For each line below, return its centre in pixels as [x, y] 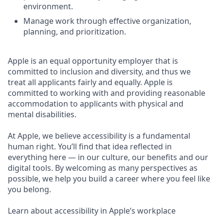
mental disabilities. [42, 114]
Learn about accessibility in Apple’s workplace [92, 211]
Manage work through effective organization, [107, 21]
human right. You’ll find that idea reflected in [90, 146]
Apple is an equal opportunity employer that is [93, 61]
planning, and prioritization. [75, 32]
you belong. [29, 189]
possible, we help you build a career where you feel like [109, 179]
